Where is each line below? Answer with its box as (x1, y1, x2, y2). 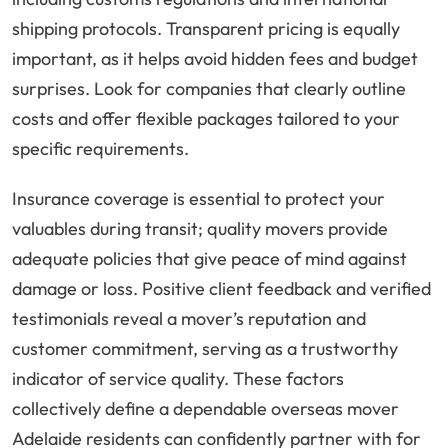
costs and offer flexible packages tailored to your (12, 107, 400, 131)
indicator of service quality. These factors (12, 367, 344, 391)
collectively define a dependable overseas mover (12, 397, 399, 421)
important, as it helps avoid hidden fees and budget (12, 47, 418, 71)
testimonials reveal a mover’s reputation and (12, 307, 366, 331)
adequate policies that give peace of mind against (12, 247, 407, 271)
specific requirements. (12, 137, 189, 161)
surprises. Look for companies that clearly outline (12, 77, 406, 101)
